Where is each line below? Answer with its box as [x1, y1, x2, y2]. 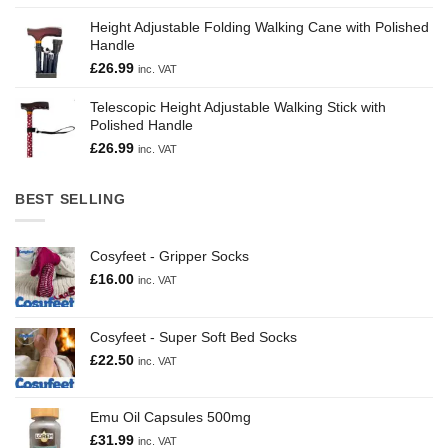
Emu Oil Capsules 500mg [90, 408, 251, 425]
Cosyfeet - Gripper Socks [90, 247, 249, 264]
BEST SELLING [15, 190, 126, 207]
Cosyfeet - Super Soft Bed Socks [90, 328, 297, 345]
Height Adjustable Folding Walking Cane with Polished [90, 18, 429, 35]
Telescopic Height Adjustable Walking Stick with [90, 98, 386, 115]
